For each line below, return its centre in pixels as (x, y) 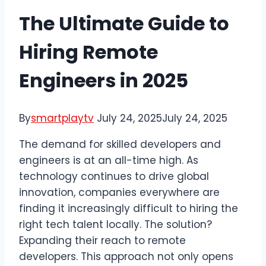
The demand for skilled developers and (120, 145)
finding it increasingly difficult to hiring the (129, 209)
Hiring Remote (88, 52)
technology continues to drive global (114, 177)
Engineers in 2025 (104, 80)
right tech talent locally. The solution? (115, 225)
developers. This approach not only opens (126, 257)
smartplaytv (62, 118)
